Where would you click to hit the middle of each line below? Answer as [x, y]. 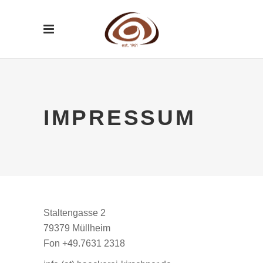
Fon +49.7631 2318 [84, 243]
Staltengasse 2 [75, 213]
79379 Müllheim [77, 228]
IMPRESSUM [120, 118]
